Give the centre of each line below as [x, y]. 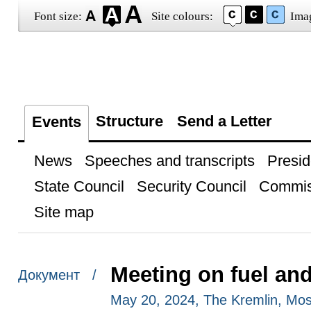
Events [56, 122]
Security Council [191, 186]
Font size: [58, 16]
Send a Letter [224, 121]
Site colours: [182, 16]
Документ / [57, 275]
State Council [79, 186]
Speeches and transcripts [169, 161]
